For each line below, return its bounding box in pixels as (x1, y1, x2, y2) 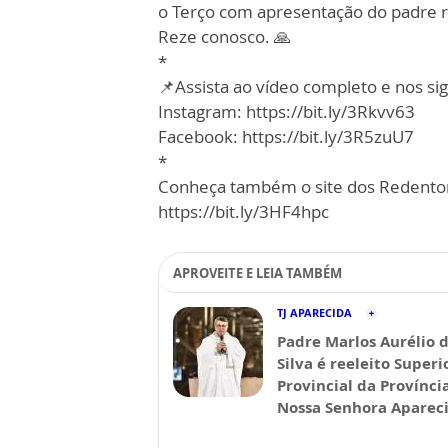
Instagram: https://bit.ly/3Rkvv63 (158, 100, 415, 123)
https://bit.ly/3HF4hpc (158, 200, 329, 223)
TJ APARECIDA (277, 305, 352, 320)
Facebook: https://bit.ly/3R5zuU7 (158, 125, 414, 148)
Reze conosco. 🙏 (158, 25, 291, 48)
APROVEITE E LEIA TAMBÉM (173, 264, 342, 282)
